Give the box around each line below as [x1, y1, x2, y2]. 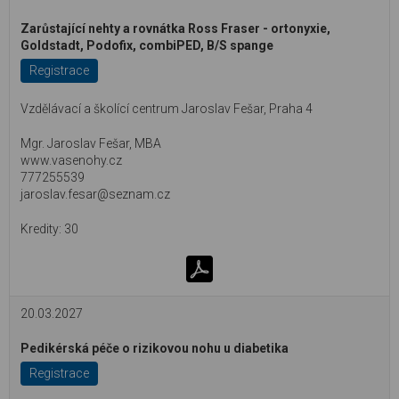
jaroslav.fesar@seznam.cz [20, 187, 170, 201]
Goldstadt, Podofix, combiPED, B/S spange [20, 38, 273, 53]
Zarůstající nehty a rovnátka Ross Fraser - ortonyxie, [20, 21, 330, 36]
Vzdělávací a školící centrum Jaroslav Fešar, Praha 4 [20, 102, 313, 116]
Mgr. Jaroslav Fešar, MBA [20, 136, 161, 151]
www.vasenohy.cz [20, 153, 122, 167]
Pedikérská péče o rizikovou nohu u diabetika [20, 341, 289, 355]
